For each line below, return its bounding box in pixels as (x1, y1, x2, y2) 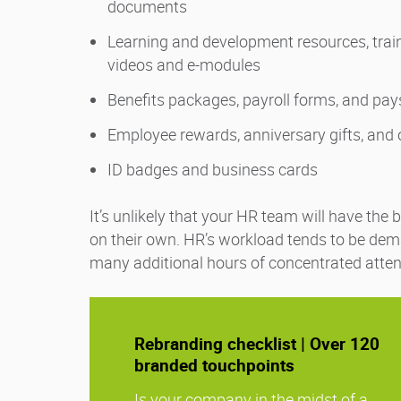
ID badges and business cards (107, 158, 318, 181)
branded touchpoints (134, 354, 294, 378)
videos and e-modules (107, 54, 260, 76)
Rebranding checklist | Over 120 (134, 332, 380, 356)
